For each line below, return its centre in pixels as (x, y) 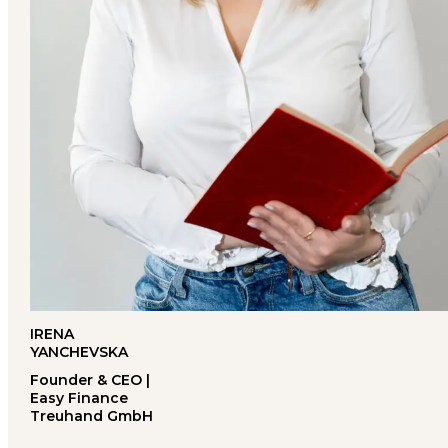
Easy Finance (78, 397)
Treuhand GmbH (91, 415)
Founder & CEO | (89, 379)
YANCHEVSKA (78, 351)
